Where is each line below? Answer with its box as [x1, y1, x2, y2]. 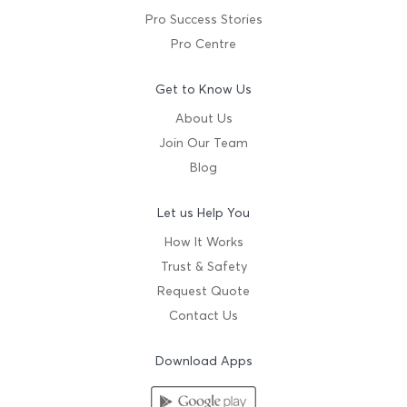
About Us [174, 111, 233, 126]
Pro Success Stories [144, 12, 263, 27]
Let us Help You [157, 205, 250, 221]
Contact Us [169, 308, 238, 323]
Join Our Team [159, 135, 248, 151]
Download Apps [154, 353, 253, 369]
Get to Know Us [155, 82, 252, 97]
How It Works [164, 234, 243, 250]
